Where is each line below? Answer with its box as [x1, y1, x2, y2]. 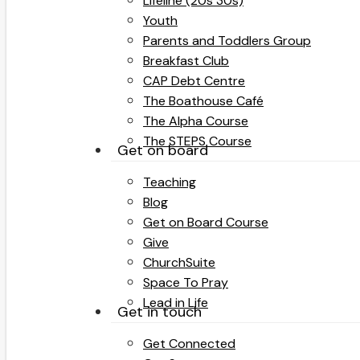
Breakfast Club [143, 52, 229, 69]
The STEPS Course [143, 133, 252, 149]
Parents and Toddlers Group [143, 32, 311, 49]
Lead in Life [143, 294, 208, 311]
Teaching [143, 174, 196, 190]
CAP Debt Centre [143, 72, 245, 89]
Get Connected [143, 335, 235, 352]
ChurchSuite [143, 254, 215, 271]
